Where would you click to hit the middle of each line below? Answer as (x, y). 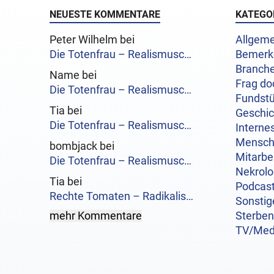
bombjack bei (82, 146)
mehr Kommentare (95, 216)
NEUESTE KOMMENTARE (105, 15)
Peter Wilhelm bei (92, 40)
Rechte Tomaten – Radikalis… (121, 197)
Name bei (73, 76)
